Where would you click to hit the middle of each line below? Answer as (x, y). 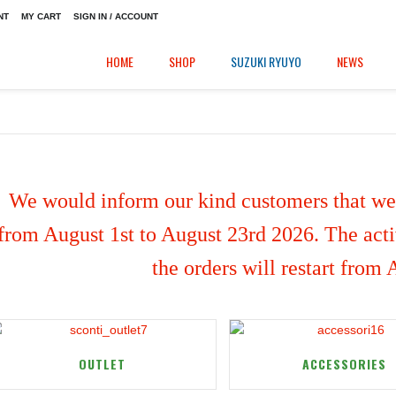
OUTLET (102, 364)
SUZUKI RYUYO (266, 61)
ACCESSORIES (344, 364)
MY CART (41, 16)
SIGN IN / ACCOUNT (116, 16)
